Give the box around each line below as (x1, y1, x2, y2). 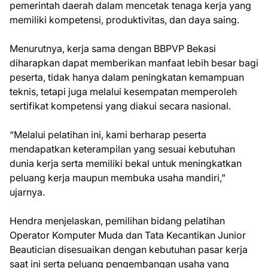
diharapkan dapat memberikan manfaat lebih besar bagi (10, 57, 258, 69)
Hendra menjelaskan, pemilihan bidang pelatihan (10, 215, 225, 227)
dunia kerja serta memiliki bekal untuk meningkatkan (10, 157, 242, 169)
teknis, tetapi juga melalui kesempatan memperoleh (10, 86, 237, 98)
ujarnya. (10, 186, 45, 198)
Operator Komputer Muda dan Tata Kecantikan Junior (10, 229, 246, 241)
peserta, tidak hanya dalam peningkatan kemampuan (10, 71, 244, 83)
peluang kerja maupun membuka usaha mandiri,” (10, 172, 226, 184)
